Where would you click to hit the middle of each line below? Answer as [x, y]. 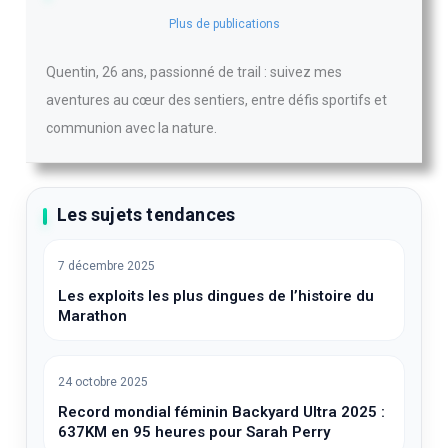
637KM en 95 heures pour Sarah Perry [194, 431]
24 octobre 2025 [103, 381]
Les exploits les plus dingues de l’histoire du [216, 295]
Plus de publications [224, 23]
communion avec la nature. [132, 127]
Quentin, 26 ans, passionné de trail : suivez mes [194, 71]
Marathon [93, 315]
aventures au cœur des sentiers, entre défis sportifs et [217, 99]
